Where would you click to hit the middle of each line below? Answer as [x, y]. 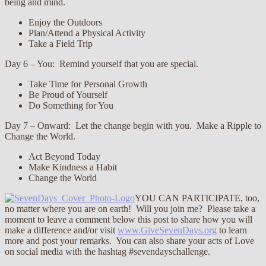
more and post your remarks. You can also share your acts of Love [129, 240]
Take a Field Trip [61, 43]
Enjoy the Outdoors [65, 22]
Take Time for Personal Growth [88, 84]
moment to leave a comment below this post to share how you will [129, 219]
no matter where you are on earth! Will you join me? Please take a [130, 208]
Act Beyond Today [64, 156]
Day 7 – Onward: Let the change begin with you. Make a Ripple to [133, 125]
